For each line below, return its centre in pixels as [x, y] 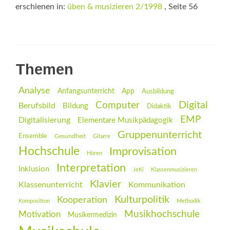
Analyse [34, 91]
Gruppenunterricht [160, 135]
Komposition [34, 201]
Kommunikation [157, 185]
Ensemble [33, 136]
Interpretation [91, 168]
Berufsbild [37, 106]
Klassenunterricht [51, 185]
